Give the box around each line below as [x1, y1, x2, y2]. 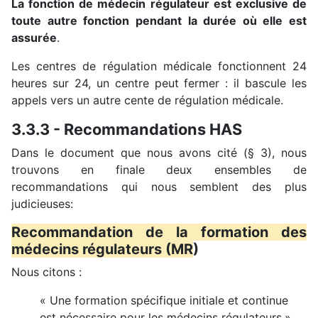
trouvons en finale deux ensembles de [11, 162, 307, 177]
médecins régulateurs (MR [11, 240, 193, 258]
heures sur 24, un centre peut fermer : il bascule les [11, 75, 307, 90]
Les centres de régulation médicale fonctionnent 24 [11, 58, 307, 73]
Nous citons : [11, 264, 85, 279]
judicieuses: [11, 196, 73, 211]
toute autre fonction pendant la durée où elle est [11, 13, 307, 28]
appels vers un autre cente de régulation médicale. [11, 92, 283, 107]
